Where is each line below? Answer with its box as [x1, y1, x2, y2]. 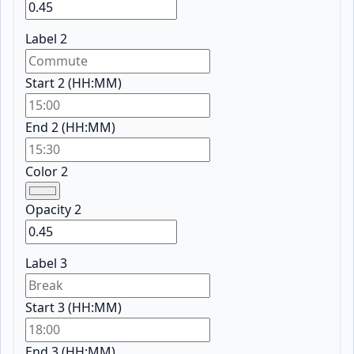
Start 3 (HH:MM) [25, 299, 122, 317]
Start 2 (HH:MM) [25, 74, 122, 92]
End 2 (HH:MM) [25, 119, 116, 137]
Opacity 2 [25, 201, 82, 219]
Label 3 [25, 254, 68, 273]
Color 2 [25, 163, 69, 181]
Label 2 [25, 30, 68, 48]
